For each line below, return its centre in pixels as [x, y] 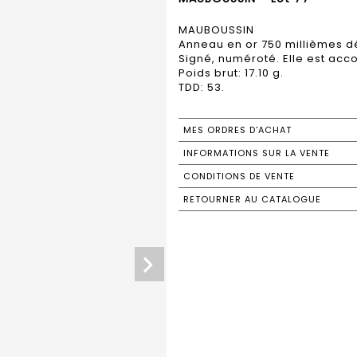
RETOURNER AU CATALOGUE [252, 199]
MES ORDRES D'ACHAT [237, 129]
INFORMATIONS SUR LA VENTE [257, 153]
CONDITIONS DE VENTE [239, 176]
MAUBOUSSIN [216, 29]
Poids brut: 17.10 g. [231, 73]
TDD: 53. [202, 87]
